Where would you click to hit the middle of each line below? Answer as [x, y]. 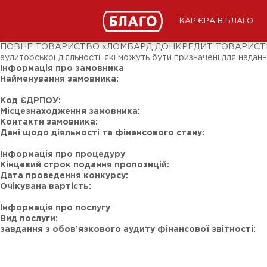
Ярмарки [30, 29]
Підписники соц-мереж [60, 21]
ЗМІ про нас [36, 13]
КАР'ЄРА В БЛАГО [216, 21]
